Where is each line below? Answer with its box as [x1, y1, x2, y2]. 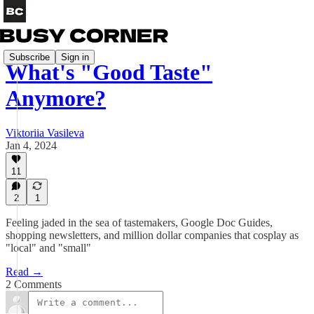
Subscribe [9, 51, 50, 62]
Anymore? [6, 86, 106, 111]
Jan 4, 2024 [6, 139, 57, 151]
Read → [6, 266, 43, 278]
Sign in [61, 51, 89, 62]
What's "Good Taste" [6, 60, 212, 86]
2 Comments [6, 278, 62, 290]
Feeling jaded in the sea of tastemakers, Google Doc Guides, [6, 217, 273, 228]
